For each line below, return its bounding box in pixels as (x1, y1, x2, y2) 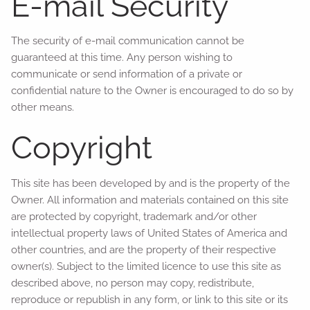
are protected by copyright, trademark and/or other (11, 210, 257, 223)
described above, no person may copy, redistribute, (11, 276, 255, 289)
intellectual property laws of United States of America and (11, 226, 288, 239)
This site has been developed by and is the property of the (11, 176, 291, 190)
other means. (11, 101, 75, 113)
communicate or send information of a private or (11, 68, 243, 80)
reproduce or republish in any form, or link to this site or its (11, 293, 289, 306)
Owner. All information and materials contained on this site (11, 193, 289, 206)
